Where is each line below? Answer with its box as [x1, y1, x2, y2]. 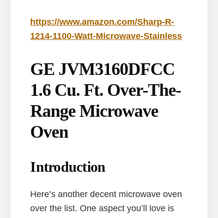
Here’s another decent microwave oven [30, 189, 182, 200]
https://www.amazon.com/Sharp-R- [30, 17, 175, 27]
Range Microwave [30, 101, 159, 121]
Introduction [30, 159, 106, 175]
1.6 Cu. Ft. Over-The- [30, 80, 182, 100]
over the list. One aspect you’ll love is [30, 203, 175, 214]
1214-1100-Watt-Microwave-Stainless [30, 31, 182, 41]
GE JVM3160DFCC [30, 59, 175, 79]
